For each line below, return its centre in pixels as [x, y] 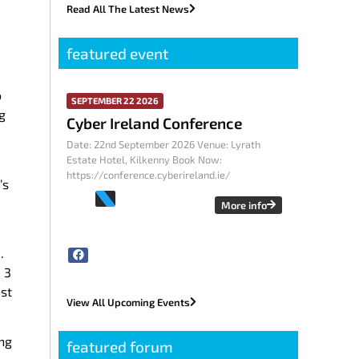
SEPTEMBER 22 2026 [115, 101]
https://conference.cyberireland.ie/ [149, 175]
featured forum [120, 346]
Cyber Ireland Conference [155, 123]
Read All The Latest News [128, 9]
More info [244, 206]
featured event [118, 54]
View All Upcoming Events [129, 302]
